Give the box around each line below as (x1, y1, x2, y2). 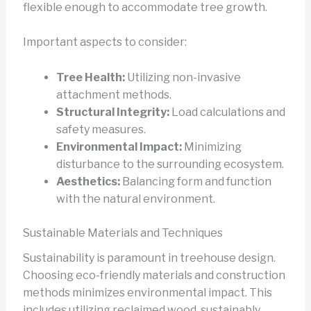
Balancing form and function (119, 174, 271, 188)
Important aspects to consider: (22, 35, 187, 49)
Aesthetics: (56, 174, 120, 188)
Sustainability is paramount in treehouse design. (22, 251, 276, 265)
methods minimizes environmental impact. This (22, 286, 272, 300)
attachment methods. (56, 87, 171, 101)
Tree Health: (56, 70, 125, 84)
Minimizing (181, 140, 242, 153)
